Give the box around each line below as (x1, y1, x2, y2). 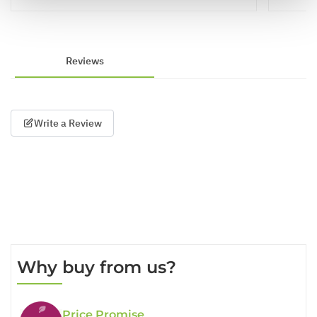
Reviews (65, 54, 104, 67)
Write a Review (34, 116, 102, 129)
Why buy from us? (17, 256, 176, 277)
